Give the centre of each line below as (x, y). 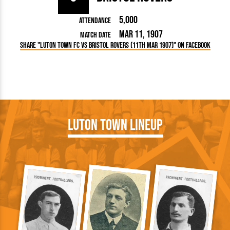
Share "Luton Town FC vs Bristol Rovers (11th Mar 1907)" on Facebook (115, 46)
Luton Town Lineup (115, 126)
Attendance (95, 21)
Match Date (95, 35)
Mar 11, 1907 (141, 35)
